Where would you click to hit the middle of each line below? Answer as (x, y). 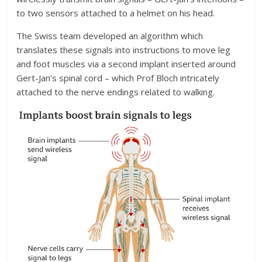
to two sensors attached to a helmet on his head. (116, 13)
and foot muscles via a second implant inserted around (126, 63)
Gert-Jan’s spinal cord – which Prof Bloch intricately (118, 77)
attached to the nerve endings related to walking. (116, 92)
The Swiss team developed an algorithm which (110, 35)
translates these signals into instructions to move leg (124, 49)
